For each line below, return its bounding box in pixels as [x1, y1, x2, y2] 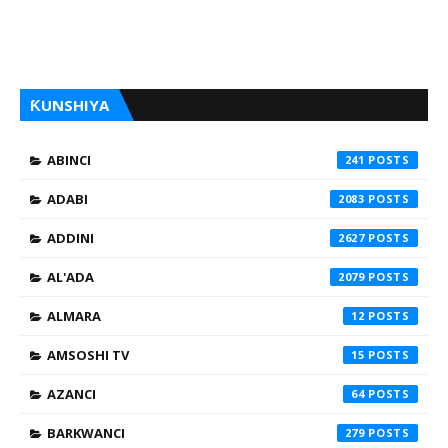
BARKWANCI [47, 423, 125, 442]
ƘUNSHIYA [30, 94, 109, 115]
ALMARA [47, 306, 101, 325]
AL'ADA [47, 267, 94, 286]
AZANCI [47, 384, 96, 403]
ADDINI [47, 228, 94, 247]
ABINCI [47, 150, 91, 169]
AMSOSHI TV [47, 345, 129, 364]
